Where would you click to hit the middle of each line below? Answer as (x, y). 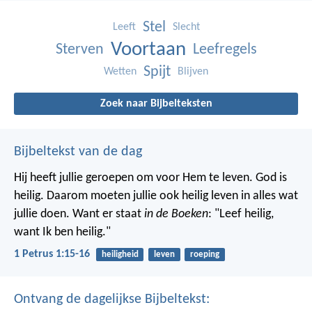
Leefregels (225, 49)
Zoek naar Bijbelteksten (156, 103)
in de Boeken (176, 214)
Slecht (186, 27)
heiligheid (120, 254)
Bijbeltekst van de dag (78, 151)
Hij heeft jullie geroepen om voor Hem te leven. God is (150, 178)
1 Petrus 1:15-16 (52, 254)
